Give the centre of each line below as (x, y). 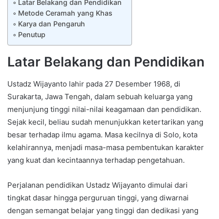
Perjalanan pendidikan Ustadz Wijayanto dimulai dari (98, 185)
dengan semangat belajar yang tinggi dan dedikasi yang (103, 210)
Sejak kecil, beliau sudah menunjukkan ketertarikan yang (105, 122)
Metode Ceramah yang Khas (65, 13)
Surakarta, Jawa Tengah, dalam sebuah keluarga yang (100, 96)
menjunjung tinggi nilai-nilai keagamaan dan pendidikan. (104, 109)
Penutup (32, 35)
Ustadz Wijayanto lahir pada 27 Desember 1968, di (94, 84)
